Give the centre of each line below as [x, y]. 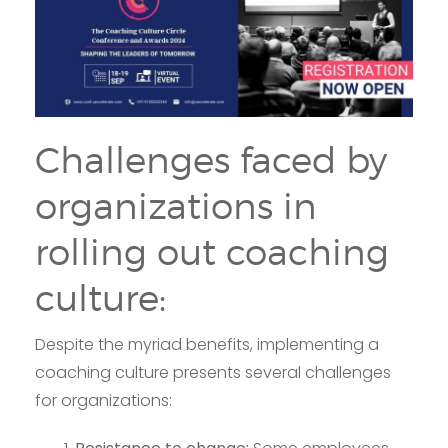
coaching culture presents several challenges [213, 373]
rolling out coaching [212, 252]
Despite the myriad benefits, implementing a [207, 345]
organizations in [176, 206]
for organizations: [103, 401]
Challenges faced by [211, 160]
